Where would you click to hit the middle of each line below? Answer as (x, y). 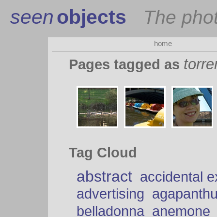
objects (92, 17)
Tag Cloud (103, 152)
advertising (110, 194)
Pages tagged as (126, 64)
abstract (104, 177)
